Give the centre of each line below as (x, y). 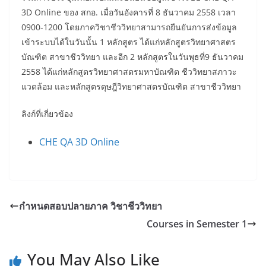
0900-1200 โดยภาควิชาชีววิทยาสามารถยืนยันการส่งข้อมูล (129, 27)
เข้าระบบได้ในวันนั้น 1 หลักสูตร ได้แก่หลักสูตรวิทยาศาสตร (129, 42)
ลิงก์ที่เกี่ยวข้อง (47, 113)
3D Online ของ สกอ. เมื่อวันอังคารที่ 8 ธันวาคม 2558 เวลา (129, 12)
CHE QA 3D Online (79, 142)
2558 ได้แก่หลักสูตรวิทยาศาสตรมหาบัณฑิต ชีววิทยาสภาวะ (129, 71)
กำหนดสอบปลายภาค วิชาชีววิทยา (91, 206)
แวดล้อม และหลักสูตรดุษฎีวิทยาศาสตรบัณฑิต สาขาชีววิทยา (131, 86)
